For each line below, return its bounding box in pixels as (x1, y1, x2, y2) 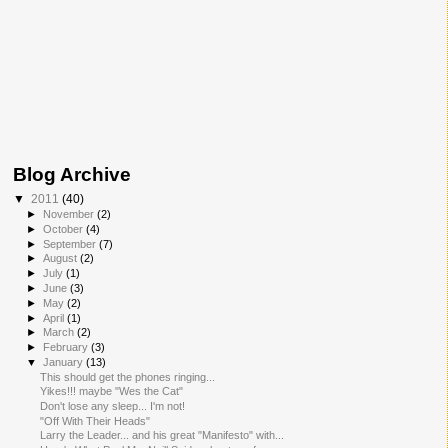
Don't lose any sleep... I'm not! (40, 399, 186, 412)
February (43, 341, 92, 354)
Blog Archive (13, 164, 131, 186)
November (43, 208, 98, 221)
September (43, 237, 100, 250)
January (43, 355, 87, 368)
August (43, 252, 81, 265)
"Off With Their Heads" (40, 414, 151, 427)
